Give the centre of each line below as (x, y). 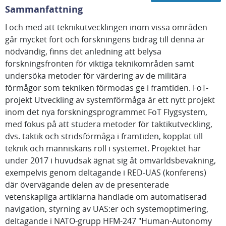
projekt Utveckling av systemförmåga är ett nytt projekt (110, 100)
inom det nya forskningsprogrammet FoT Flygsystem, (106, 112)
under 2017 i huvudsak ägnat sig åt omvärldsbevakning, (110, 160)
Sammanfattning (44, 9)
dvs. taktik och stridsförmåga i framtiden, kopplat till (104, 136)
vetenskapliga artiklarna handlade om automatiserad (106, 197)
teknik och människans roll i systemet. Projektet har (103, 148)
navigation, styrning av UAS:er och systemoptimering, (107, 209)
